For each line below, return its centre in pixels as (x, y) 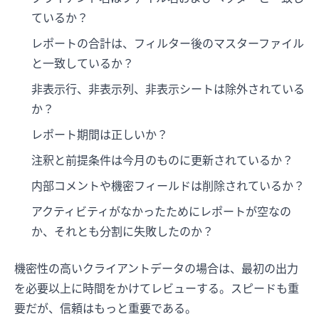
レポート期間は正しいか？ (100, 134)
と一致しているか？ (83, 63)
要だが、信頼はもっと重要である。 (105, 308)
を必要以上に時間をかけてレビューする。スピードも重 (157, 288)
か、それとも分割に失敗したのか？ (122, 231)
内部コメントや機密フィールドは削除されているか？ (168, 185)
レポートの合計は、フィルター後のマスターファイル (168, 43)
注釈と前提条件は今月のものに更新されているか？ (162, 160)
